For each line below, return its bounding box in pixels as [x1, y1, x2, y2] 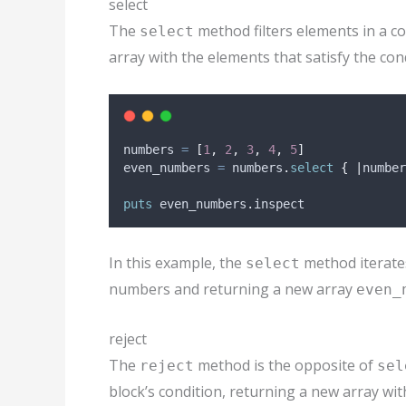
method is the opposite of [194, 354, 377, 375]
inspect [254, 196, 304, 211]
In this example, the [109, 253, 246, 274]
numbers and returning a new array [109, 279, 356, 300]
